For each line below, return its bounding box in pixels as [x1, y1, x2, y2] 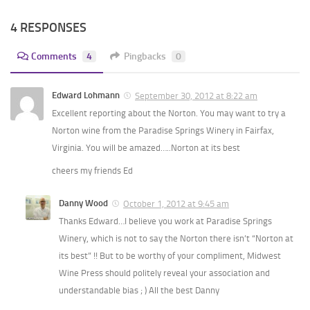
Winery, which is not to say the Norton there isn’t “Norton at [59, 233, 293, 244]
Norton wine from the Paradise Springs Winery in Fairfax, [52, 125, 274, 136]
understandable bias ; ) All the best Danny [59, 285, 219, 296]
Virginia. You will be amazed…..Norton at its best [52, 143, 240, 154]
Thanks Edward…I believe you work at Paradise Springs [59, 216, 272, 227]
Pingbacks [124, 51, 166, 63]
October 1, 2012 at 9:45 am [123, 199, 229, 210]
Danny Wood [59, 198, 108, 209]
